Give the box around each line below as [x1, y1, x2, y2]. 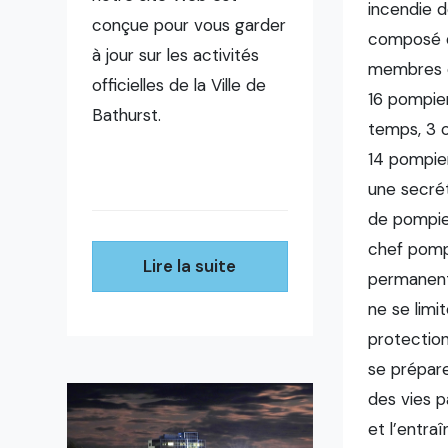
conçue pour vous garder [92, 14, 287, 36]
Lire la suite [143, 255, 237, 278]
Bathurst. [92, 104, 287, 126]
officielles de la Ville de [92, 74, 267, 96]
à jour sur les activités [92, 44, 260, 66]
